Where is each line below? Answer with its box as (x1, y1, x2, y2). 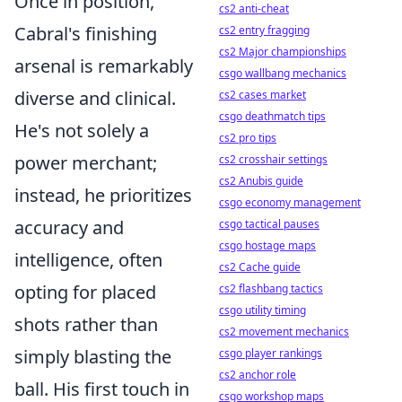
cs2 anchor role (219, 367, 296, 382)
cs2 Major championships (219, 44, 346, 59)
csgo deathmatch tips (219, 109, 326, 124)
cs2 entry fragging (219, 22, 310, 38)
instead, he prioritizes (14, 183, 192, 207)
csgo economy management (219, 195, 361, 210)
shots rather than (14, 312, 158, 336)
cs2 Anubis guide (219, 173, 303, 188)
